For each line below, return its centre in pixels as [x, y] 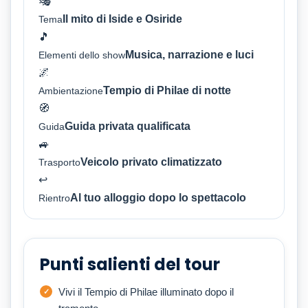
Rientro [54, 198]
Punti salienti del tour [130, 264]
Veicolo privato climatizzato [151, 162]
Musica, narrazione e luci [189, 54]
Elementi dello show [82, 55]
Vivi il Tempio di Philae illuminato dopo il [146, 291]
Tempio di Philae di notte [167, 90]
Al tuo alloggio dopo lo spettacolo [158, 197]
